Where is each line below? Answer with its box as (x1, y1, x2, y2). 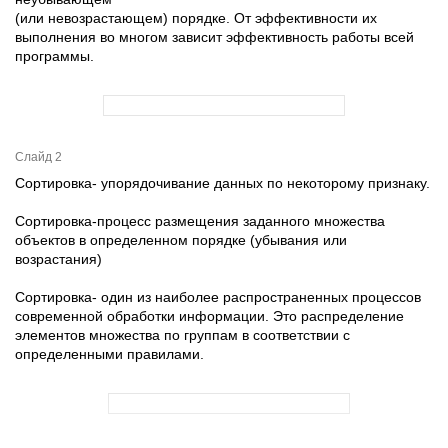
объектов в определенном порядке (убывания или (15, 232, 347, 248)
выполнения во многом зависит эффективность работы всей (15, 29, 414, 45)
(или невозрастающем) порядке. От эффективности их (15, 10, 377, 26)
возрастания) (15, 251, 102, 267)
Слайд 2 (15, 150, 62, 164)
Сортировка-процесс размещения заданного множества (15, 213, 385, 229)
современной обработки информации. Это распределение (15, 308, 404, 324)
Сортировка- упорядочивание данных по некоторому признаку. (15, 175, 430, 191)
